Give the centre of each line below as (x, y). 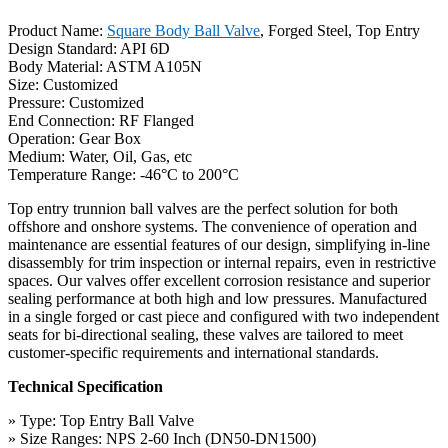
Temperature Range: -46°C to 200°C (123, 174)
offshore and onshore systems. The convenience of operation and (212, 226)
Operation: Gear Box (74, 138)
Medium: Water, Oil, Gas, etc (100, 156)
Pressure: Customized (76, 102)
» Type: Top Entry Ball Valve (101, 420)
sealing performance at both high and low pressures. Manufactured (217, 298)
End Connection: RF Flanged (101, 120)
